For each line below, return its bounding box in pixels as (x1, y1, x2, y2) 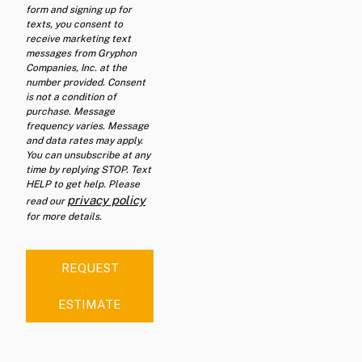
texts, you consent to (26, 19, 123, 31)
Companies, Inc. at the (26, 62, 127, 74)
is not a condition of (26, 91, 116, 103)
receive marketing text (26, 33, 131, 45)
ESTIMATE (58, 297, 121, 312)
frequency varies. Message (26, 120, 149, 133)
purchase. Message (26, 106, 115, 118)
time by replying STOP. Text (26, 164, 151, 176)
